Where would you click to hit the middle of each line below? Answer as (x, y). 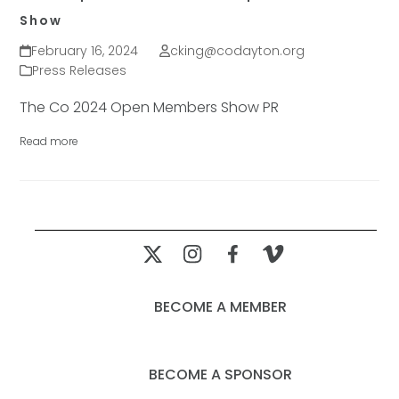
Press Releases (80, 70)
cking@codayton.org (237, 51)
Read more (49, 141)
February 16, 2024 (84, 51)
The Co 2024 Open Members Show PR (150, 107)
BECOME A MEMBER (220, 307)
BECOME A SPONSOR (220, 375)
